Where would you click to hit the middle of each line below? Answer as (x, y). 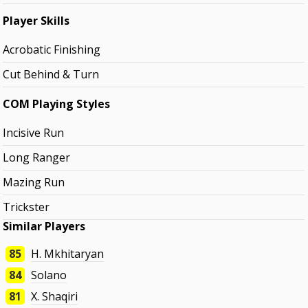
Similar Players (44, 227)
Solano (49, 275)
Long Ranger (37, 158)
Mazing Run (34, 183)
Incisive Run (34, 133)
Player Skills (36, 21)
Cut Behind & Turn (51, 75)
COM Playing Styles (57, 104)
